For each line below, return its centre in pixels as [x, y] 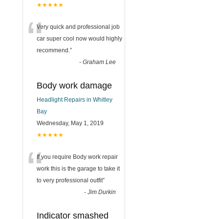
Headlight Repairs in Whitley [75, 99]
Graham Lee [99, 62]
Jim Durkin [102, 192]
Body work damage [74, 85]
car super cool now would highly [79, 38]
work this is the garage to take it [78, 168]
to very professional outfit [70, 180]
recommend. [53, 50]
